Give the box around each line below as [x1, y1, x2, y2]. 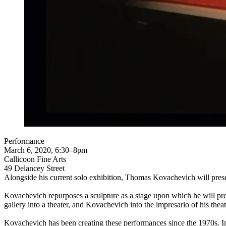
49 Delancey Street [4, 163, 65, 173]
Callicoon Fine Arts [4, 154, 66, 163]
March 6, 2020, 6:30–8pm [4, 145, 87, 154]
